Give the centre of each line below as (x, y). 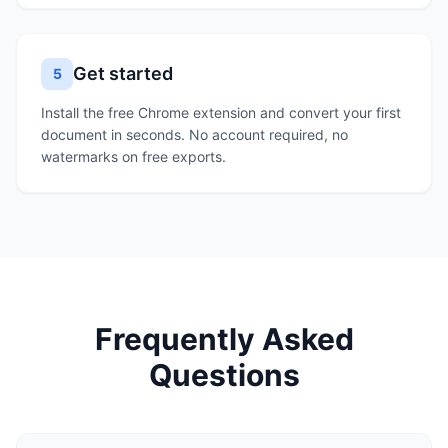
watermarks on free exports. (133, 156)
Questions (224, 375)
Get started (123, 73)
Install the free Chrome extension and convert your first (221, 112)
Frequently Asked (224, 339)
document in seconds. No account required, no (194, 134)
